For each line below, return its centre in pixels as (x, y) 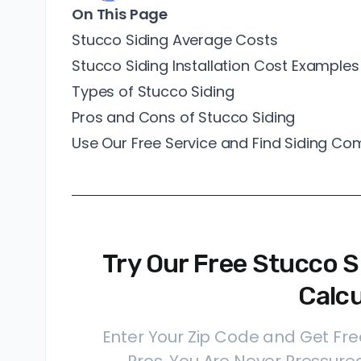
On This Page (120, 14)
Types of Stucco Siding (153, 91)
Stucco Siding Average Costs (175, 40)
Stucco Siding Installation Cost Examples (216, 66)
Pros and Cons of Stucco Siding (184, 117)
